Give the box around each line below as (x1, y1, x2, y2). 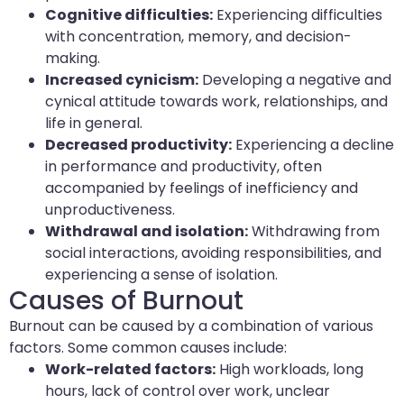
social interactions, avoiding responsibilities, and (45, 243, 381, 264)
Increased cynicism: (45, 69, 198, 91)
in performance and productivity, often (45, 156, 322, 178)
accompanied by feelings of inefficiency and (45, 178, 358, 199)
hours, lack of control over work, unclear (45, 381, 330, 402)
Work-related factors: (45, 359, 216, 381)
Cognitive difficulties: (45, 5, 213, 26)
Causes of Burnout (9, 283, 243, 319)
